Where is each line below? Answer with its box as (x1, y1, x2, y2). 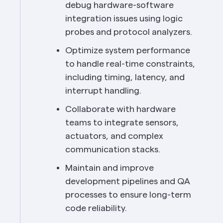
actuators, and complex (65, 131, 163, 140)
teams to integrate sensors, (65, 118, 179, 127)
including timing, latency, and (65, 73, 185, 82)
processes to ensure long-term (65, 190, 191, 199)
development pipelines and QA (65, 177, 190, 186)
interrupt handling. (65, 86, 141, 95)
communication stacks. (65, 145, 160, 154)
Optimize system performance (65, 46, 190, 55)
